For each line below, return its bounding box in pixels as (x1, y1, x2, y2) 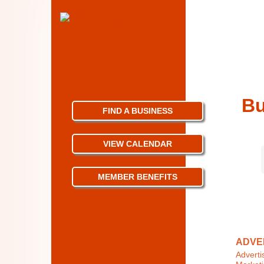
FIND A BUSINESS (103, 106, 173, 115)
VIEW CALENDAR (103, 139, 173, 148)
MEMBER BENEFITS (98, 172, 178, 181)
